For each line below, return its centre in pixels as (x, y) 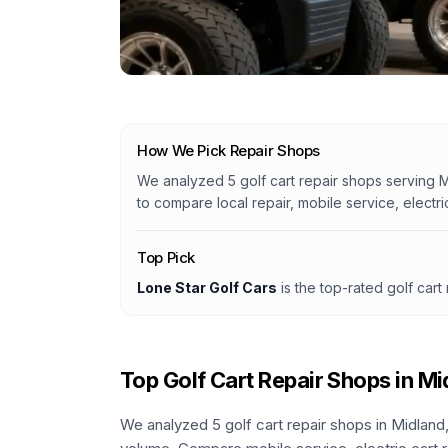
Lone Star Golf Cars (207, 287)
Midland (418, 424)
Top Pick (166, 257)
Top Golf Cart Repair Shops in (269, 380)
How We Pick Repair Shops (228, 150)
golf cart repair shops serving (337, 180)
